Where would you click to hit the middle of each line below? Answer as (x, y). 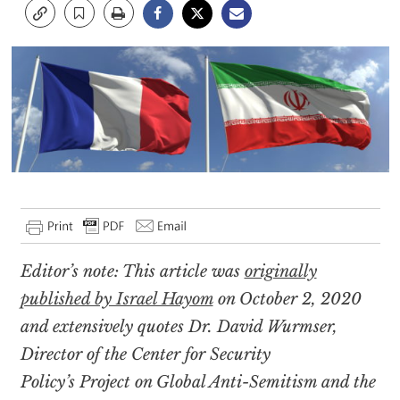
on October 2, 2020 (287, 299)
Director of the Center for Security (145, 354)
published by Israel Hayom (117, 299)
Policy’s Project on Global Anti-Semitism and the (198, 382)
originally (280, 271)
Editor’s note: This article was (132, 271)
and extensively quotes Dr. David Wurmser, (179, 326)
